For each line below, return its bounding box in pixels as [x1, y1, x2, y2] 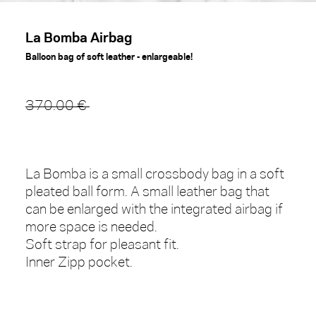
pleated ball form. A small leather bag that [25, 186, 269, 200]
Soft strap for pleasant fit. [25, 239, 182, 253]
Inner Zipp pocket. [25, 257, 133, 270]
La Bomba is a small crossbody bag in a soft [25, 169, 284, 182]
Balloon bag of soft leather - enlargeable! [25, 50, 193, 63]
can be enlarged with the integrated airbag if [25, 204, 283, 217]
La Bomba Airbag [25, 28, 132, 46]
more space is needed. [25, 221, 157, 235]
